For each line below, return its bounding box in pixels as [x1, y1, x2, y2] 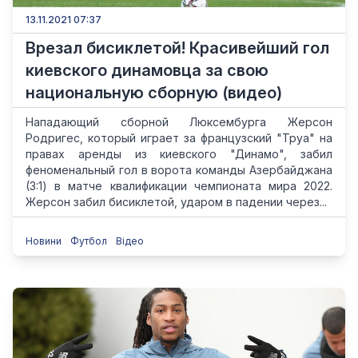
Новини [26, 235, 64, 247]
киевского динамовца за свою [26, 61, 268, 80]
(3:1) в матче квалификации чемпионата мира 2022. [26, 179, 332, 193]
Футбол [70, 235, 109, 247]
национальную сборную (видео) [26, 83, 282, 102]
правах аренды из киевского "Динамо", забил [26, 147, 332, 161]
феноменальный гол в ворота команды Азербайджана [26, 163, 332, 177]
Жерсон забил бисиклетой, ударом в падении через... [26, 195, 327, 209]
